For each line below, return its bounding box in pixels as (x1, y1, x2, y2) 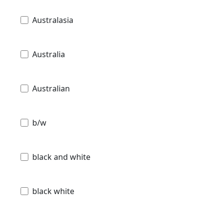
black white (32, 186, 74, 197)
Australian (32, 83, 70, 94)
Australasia (32, 15, 73, 26)
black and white (32, 152, 90, 163)
